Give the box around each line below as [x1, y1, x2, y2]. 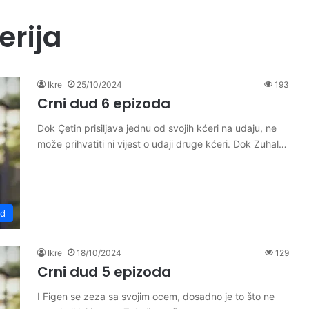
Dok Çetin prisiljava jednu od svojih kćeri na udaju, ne [37, 122, 277, 134]
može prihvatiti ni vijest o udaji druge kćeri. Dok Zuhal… [37, 138, 287, 150]
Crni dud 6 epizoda [37, 94, 170, 113]
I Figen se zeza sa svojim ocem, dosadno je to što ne [37, 290, 275, 302]
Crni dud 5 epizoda [37, 262, 171, 281]
